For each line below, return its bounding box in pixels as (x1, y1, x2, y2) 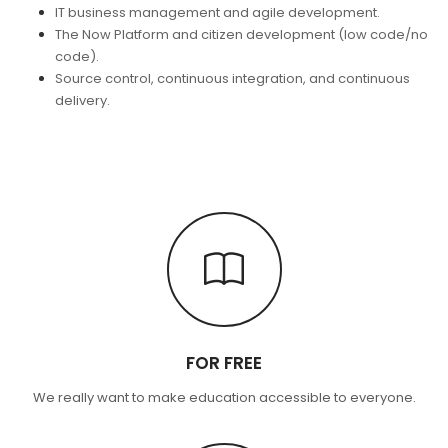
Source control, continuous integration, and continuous (55, 69, 410, 88)
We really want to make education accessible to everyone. (32, 388, 416, 407)
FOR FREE (186, 351, 262, 375)
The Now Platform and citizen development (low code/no (55, 25, 428, 44)
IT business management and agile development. (55, 3, 380, 22)
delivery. (55, 91, 110, 110)
